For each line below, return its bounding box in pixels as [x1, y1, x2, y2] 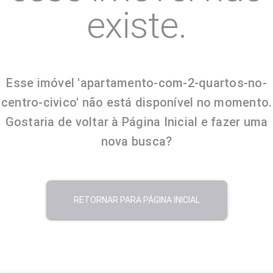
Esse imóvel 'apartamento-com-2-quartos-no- [6, 76, 267, 90]
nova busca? [101, 134, 172, 149]
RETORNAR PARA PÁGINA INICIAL [73, 195, 200, 205]
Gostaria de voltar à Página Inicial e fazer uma [5, 115, 268, 129]
